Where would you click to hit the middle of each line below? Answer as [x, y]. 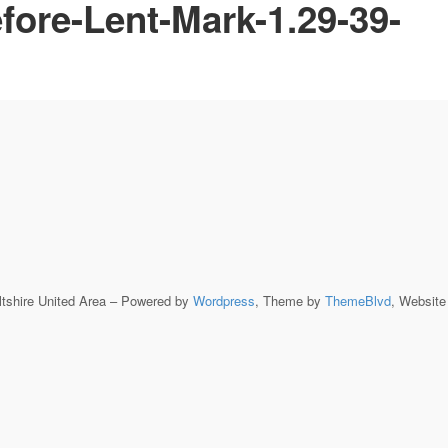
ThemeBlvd [357, 300]
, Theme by [289, 300]
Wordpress [223, 300]
